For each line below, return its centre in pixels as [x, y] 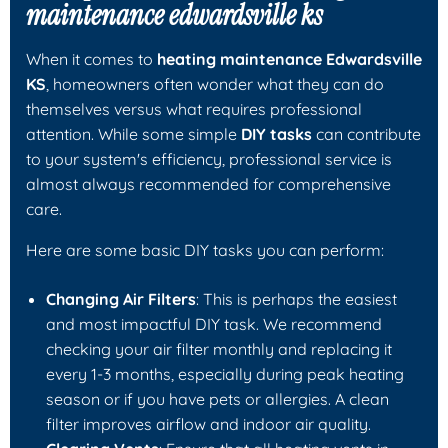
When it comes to [91, 58]
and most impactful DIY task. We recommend [214, 323]
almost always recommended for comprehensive [208, 183]
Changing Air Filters [121, 298]
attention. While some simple [133, 133]
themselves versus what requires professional [194, 108]
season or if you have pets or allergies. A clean [217, 398]
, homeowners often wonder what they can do [215, 83]
